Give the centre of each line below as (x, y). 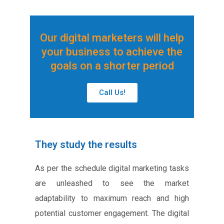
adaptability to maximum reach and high (112, 198)
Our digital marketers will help (112, 37)
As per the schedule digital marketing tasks (112, 168)
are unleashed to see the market (112, 183)
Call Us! (112, 92)
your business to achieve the (112, 51)
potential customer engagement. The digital (112, 213)
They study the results (86, 144)
